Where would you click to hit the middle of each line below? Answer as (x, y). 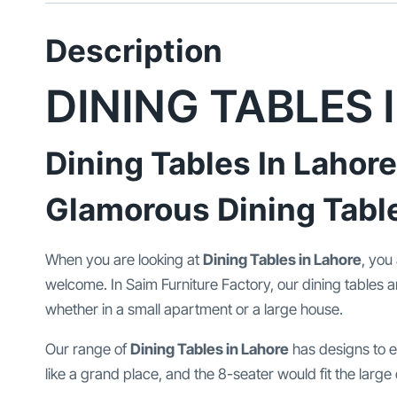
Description (134, 51)
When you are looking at (124, 260)
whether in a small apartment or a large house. (194, 310)
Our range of (88, 350)
